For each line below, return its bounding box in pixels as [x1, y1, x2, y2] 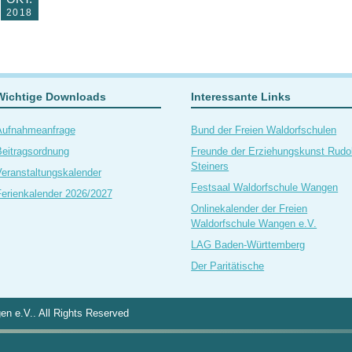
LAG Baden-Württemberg [191, 238, 306, 251]
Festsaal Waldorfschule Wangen [191, 181, 339, 193]
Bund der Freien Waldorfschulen [191, 123, 337, 136]
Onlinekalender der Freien [191, 202, 308, 214]
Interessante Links [191, 90, 291, 103]
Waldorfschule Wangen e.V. [191, 217, 317, 229]
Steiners [191, 159, 229, 172]
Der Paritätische [191, 259, 265, 272]
